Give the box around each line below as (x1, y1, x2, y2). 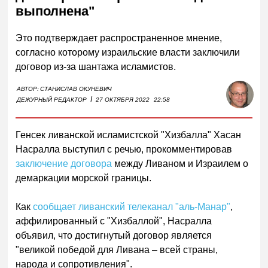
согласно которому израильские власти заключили (16, 47, 240, 57)
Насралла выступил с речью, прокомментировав (16, 144, 233, 154)
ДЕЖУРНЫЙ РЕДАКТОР (17, 96, 87, 103)
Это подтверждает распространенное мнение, (16, 32, 223, 43)
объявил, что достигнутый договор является (16, 230, 212, 240)
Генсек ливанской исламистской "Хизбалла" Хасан (16, 129, 242, 140)
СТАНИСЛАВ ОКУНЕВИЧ (40, 85, 112, 92)
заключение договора (16, 158, 112, 169)
